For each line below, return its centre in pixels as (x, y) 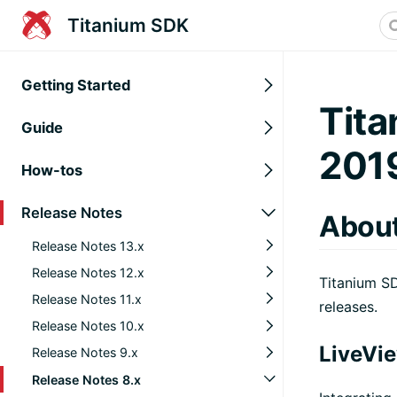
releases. (348, 306)
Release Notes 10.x (88, 325)
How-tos (52, 170)
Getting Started (76, 85)
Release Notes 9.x (85, 352)
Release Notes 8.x (86, 379)
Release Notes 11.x (87, 299)
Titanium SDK (128, 26)
